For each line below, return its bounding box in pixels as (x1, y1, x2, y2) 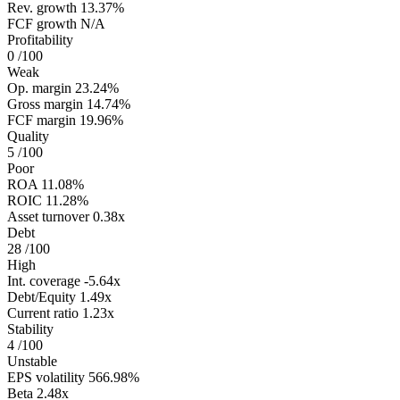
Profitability (7, 31, 73, 47)
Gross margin (7, 96, 83, 112)
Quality (7, 128, 49, 144)
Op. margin (7, 79, 71, 96)
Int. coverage (7, 272, 80, 288)
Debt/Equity (7, 288, 76, 304)
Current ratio (7, 304, 79, 321)
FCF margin (7, 112, 76, 128)
